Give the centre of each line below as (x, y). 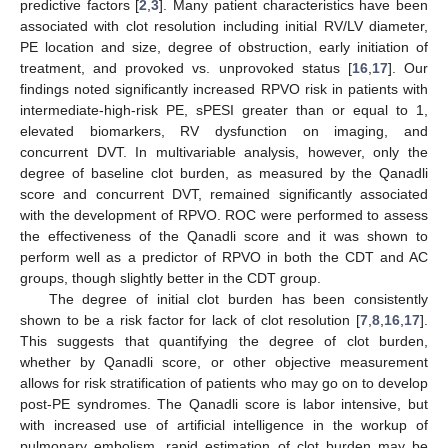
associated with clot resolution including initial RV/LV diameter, (224, 26)
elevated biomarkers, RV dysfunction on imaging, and (224, 131)
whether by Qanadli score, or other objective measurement (224, 362)
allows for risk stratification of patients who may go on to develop (224, 383)
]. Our (408, 68)
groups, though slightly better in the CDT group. (170, 278)
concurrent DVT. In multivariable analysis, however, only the (224, 152)
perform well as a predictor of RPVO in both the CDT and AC (224, 257)
